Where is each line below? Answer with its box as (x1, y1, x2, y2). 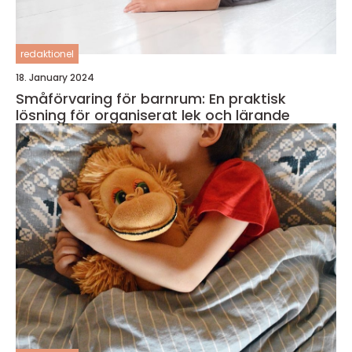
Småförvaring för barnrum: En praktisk (16, 88, 286, 108)
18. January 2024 (16, 70, 94, 84)
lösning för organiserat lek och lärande (16, 104, 290, 125)
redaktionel (20, 46, 74, 60)
